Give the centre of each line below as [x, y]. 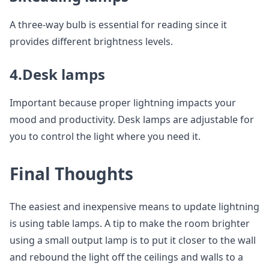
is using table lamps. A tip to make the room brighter [130, 224]
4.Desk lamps [57, 74]
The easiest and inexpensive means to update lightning [134, 207]
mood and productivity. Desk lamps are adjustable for [132, 120]
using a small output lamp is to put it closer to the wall [133, 240]
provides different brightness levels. [91, 42]
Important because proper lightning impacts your [123, 103]
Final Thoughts [71, 174]
